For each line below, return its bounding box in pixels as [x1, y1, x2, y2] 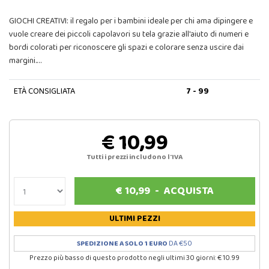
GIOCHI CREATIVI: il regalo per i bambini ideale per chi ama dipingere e [9, 14, 253, 28]
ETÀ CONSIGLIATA [13, 84, 75, 98]
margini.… [9, 53, 41, 67]
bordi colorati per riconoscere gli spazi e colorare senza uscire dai [9, 40, 244, 54]
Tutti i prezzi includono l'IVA [86, 151, 183, 163]
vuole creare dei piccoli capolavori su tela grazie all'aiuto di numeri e [9, 27, 249, 41]
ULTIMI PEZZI [109, 211, 160, 225]
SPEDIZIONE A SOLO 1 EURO [77, 237, 168, 249]
